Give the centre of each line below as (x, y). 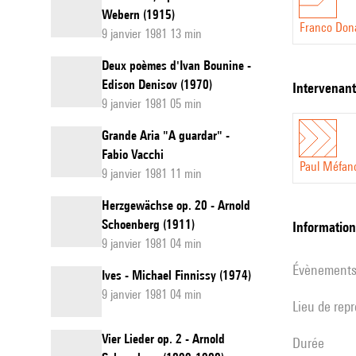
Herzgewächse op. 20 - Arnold (176, 205)
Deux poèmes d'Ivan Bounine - (176, 66)
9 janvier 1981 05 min (152, 104)
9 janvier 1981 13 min (152, 34)
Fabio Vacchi (133, 155)
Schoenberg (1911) (148, 224)
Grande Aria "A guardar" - (166, 135)
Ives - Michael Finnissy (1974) (176, 275)
